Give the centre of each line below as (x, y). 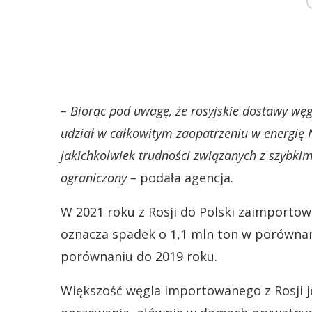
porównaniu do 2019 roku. (139, 256)
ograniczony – (99, 178)
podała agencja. (185, 178)
